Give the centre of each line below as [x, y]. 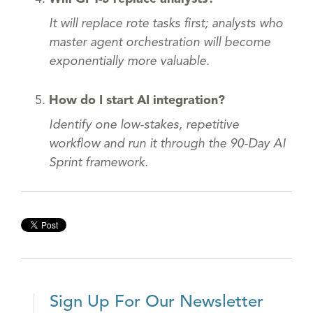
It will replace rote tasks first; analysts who [166, 23]
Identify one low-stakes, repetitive [144, 125]
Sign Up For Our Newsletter [156, 302]
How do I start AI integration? [137, 100]
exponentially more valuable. [129, 61]
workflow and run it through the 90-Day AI [167, 144]
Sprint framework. [99, 162]
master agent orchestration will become [160, 42]
